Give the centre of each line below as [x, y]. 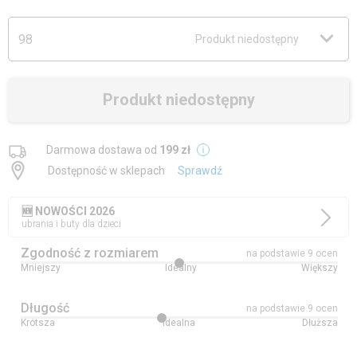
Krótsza [38, 323]
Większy [320, 268]
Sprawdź [200, 171]
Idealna [178, 323]
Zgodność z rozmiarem [90, 253]
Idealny [181, 268]
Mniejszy [41, 268]
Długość [45, 308]
